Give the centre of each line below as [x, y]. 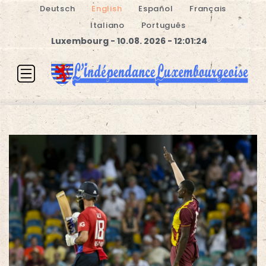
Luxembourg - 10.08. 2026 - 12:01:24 [129, 41]
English [107, 9]
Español [156, 9]
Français [208, 9]
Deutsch [58, 9]
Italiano [107, 25]
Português [163, 25]
